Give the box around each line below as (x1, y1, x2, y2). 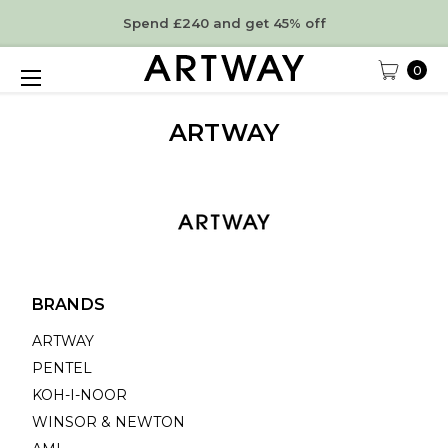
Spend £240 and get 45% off (122, 15, 326, 31)
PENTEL (31, 358, 92, 377)
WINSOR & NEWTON (31, 412, 185, 431)
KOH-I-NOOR (31, 385, 127, 404)
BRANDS (31, 295, 105, 314)
